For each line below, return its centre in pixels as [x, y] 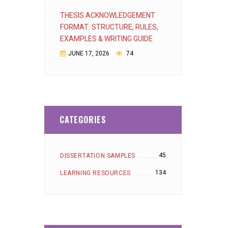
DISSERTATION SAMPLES [98, 156]
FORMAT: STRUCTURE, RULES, [109, 27]
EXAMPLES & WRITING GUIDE [106, 39]
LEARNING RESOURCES [95, 173]
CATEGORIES [83, 120]
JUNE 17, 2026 [89, 53]
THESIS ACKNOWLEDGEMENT [108, 15]
